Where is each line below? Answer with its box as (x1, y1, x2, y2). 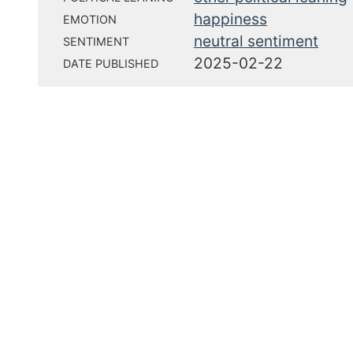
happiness (194, 9, 267, 28)
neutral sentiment (194, 32, 318, 50)
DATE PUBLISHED (63, 57, 158, 70)
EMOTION (63, 13, 117, 26)
